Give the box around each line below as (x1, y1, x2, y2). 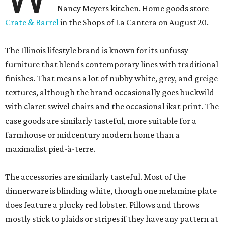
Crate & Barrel (5, 17, 59, 28)
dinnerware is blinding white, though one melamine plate (5, 186, 217, 196)
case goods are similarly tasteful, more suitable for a (5, 116, 196, 126)
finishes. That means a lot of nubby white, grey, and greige (5, 73, 218, 84)
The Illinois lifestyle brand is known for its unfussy (5, 45, 188, 56)
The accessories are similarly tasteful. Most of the (5, 172, 186, 182)
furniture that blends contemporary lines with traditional (5, 59, 218, 70)
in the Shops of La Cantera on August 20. (59, 17, 209, 28)
